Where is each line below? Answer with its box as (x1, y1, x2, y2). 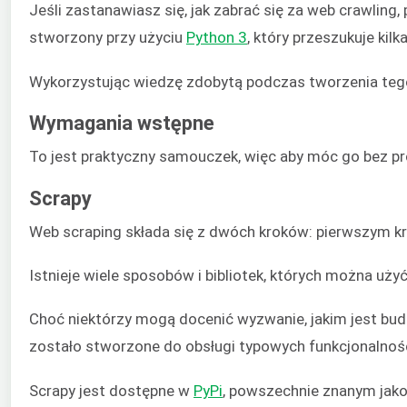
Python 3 (186, 28, 247, 47)
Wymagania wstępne (29, 112, 214, 135)
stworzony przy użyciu (29, 28, 186, 47)
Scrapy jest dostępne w (29, 381, 194, 400)
